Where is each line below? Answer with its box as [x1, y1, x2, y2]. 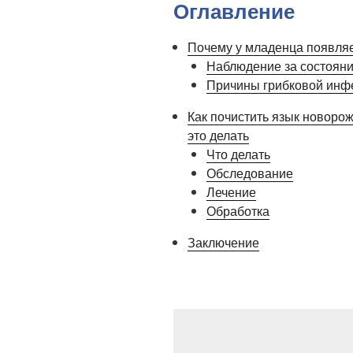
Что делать [206, 145, 270, 164]
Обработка [206, 202, 269, 221]
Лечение [206, 183, 256, 202]
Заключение [188, 233, 259, 252]
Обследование [206, 164, 293, 183]
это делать [188, 126, 249, 145]
